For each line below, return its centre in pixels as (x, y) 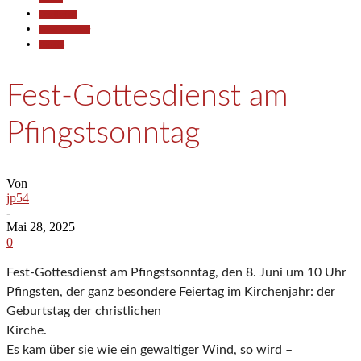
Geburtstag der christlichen (84, 311)
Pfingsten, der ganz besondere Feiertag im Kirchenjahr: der (171, 292)
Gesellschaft (58, 14)
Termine (52, 45)
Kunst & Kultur (64, 29)
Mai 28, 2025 (41, 227)
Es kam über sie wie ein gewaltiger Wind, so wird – (149, 350)
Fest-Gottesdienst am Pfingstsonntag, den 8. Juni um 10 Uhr (176, 273)
